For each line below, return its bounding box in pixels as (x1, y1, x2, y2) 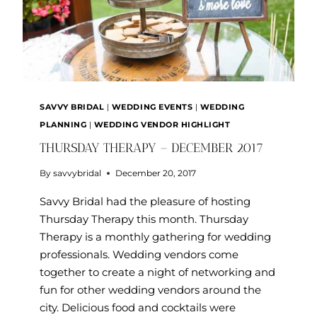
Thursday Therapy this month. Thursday (40, 212, 248, 226)
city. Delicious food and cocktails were (40, 301, 236, 314)
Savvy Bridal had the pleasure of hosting (40, 195, 250, 208)
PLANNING (40, 120, 87, 129)
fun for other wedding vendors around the (40, 283, 261, 296)
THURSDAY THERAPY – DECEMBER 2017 (40, 140, 263, 156)
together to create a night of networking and (40, 265, 275, 279)
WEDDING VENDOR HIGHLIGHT (93, 120, 231, 129)
